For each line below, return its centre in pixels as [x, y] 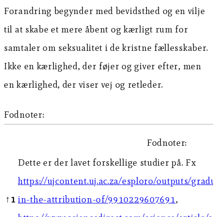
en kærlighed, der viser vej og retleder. [84, 84]
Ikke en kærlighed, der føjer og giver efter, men [103, 66]
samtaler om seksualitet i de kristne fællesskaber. [106, 47]
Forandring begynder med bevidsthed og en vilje [105, 11]
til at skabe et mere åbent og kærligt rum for [96, 29]
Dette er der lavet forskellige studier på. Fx [107, 162]
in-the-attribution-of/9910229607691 [97, 199]
